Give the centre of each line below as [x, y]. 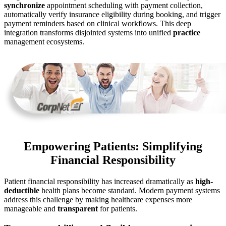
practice [187, 32]
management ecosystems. [44, 41]
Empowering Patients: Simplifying [113, 147]
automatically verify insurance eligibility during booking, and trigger [112, 14]
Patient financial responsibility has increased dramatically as [100, 182]
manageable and [31, 209]
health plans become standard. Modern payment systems [130, 191]
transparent [78, 209]
